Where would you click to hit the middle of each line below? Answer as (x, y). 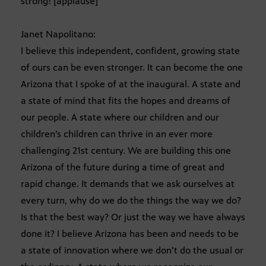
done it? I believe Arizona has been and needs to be (130, 234)
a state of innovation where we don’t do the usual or (132, 251)
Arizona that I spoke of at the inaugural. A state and (131, 84)
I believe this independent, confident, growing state (130, 51)
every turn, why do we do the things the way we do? (131, 201)
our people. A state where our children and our (120, 118)
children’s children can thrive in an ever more (117, 134)
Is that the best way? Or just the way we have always (133, 217)
